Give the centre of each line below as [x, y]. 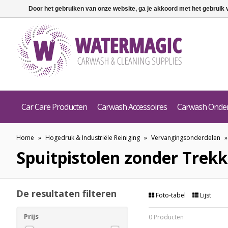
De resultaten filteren [66, 193]
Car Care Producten [54, 107]
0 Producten [166, 217]
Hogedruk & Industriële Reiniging [93, 138]
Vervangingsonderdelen [186, 138]
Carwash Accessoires [132, 107]
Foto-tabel [171, 195]
